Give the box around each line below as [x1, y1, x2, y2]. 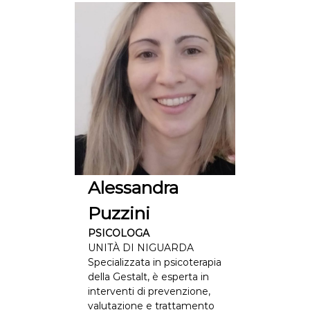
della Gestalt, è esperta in [87, 271, 209, 283]
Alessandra [87, 177, 179, 198]
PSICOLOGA [87, 227, 149, 239]
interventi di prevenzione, [87, 285, 210, 298]
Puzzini [87, 203, 150, 224]
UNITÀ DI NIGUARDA [87, 241, 194, 254]
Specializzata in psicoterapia [87, 256, 221, 268]
